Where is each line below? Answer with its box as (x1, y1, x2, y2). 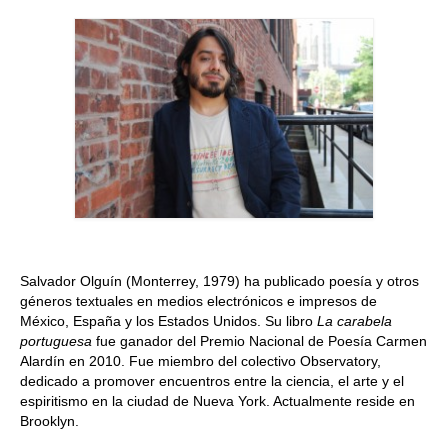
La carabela (317, 313, 392, 330)
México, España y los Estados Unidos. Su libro (20, 313, 317, 330)
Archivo (45, 61, 99, 81)
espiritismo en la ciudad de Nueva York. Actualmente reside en (20, 393, 415, 410)
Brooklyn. (20, 413, 79, 430)
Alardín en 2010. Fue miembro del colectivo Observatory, (20, 353, 381, 370)
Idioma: (45, 143, 100, 163)
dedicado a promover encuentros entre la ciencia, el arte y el (20, 373, 404, 390)
